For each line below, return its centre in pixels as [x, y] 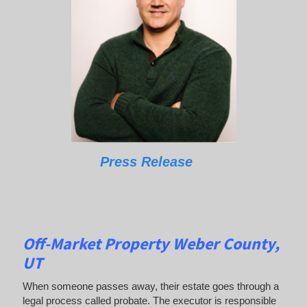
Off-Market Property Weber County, [151, 243]
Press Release [146, 161]
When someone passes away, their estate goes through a [150, 286]
